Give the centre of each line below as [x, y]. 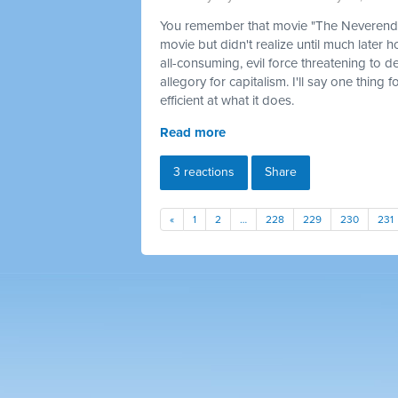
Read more [193, 132]
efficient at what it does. [227, 100]
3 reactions [204, 171]
